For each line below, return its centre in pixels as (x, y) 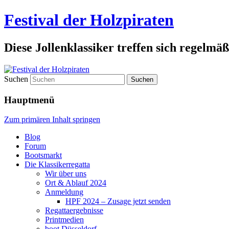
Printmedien (64, 220)
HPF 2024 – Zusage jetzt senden (118, 201)
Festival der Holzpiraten (89, 20)
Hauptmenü (29, 100)
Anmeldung (64, 192)
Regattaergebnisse (74, 211)
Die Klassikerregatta (57, 165)
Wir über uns (66, 174)
